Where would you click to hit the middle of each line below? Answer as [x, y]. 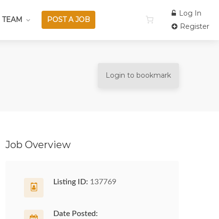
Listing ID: [71, 182]
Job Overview [38, 145]
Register [194, 26]
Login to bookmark [138, 76]
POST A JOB [68, 20]
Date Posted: [76, 214]
